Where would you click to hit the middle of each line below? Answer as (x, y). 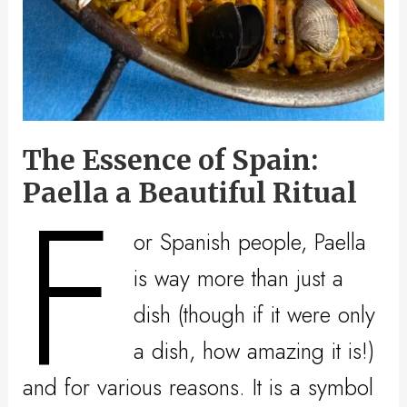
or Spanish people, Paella (250, 242)
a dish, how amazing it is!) (254, 351)
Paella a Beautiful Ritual (190, 192)
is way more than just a (239, 278)
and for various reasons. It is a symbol (199, 387)
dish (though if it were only (255, 315)
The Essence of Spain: (171, 159)
